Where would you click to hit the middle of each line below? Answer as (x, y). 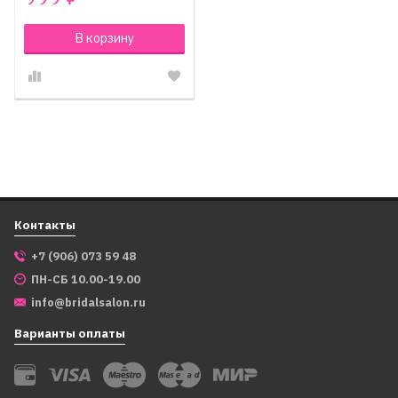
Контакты (45, 225)
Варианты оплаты (70, 333)
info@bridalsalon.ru (88, 302)
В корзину (104, 38)
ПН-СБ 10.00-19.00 (86, 279)
